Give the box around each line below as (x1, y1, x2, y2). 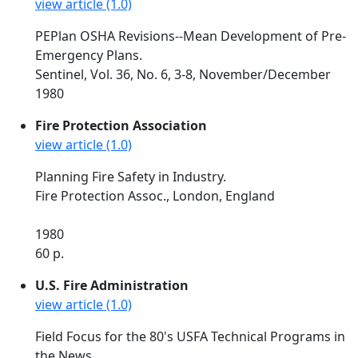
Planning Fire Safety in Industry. (35, 168, 226, 185)
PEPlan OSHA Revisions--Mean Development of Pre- (35, 27, 346, 45)
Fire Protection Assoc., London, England (35, 187, 275, 205)
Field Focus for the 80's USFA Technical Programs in (35, 328, 345, 345)
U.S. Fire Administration (35, 276, 189, 294)
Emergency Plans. (35, 46, 142, 64)
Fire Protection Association (35, 117, 207, 134)
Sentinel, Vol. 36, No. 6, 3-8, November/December (35, 66, 331, 83)
